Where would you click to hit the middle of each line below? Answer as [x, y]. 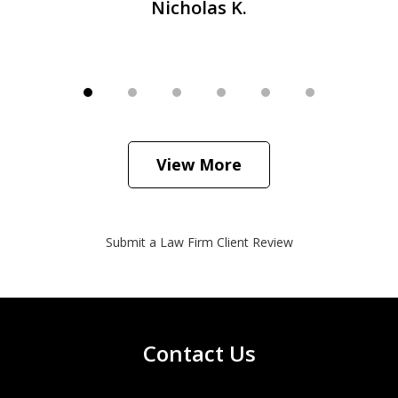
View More [199, 164]
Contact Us [199, 353]
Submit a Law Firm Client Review [199, 242]
